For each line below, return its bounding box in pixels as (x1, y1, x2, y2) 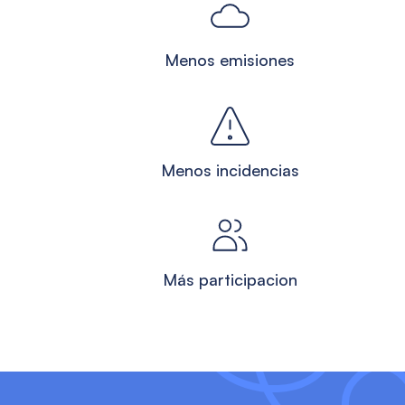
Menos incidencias (160, 159, 299, 180)
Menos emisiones (165, 50, 295, 71)
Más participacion (162, 268, 297, 289)
